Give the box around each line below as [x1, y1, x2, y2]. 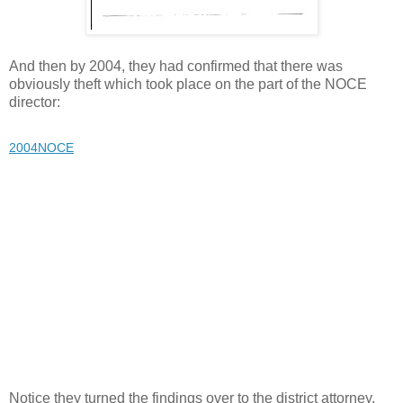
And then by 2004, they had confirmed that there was [9, 58, 343, 74]
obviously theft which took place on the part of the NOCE [9, 76, 367, 92]
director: [9, 94, 60, 110]
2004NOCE [9, 139, 74, 155]
